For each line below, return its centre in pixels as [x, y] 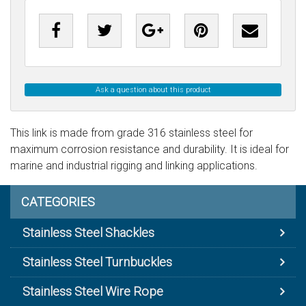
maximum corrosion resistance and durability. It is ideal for [150, 149]
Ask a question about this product [153, 89]
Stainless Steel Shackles [88, 232]
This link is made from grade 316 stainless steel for [131, 133]
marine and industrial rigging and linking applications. [134, 165]
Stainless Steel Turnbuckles [97, 262]
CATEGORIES [58, 201]
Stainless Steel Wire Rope [93, 291]
